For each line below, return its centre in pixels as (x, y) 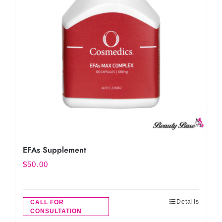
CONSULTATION (56, 211)
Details (188, 202)
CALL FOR (47, 202)
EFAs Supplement (55, 150)
